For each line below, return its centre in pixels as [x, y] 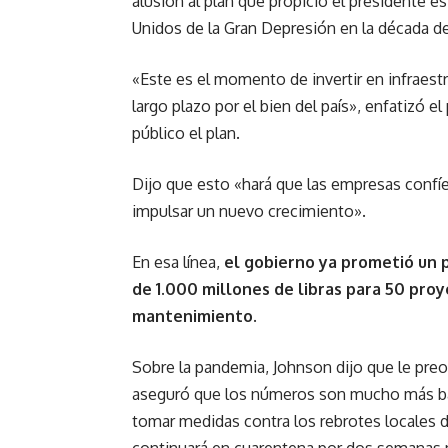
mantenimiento [192, 316]
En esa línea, [178, 262]
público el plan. [186, 133]
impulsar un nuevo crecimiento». [249, 211]
